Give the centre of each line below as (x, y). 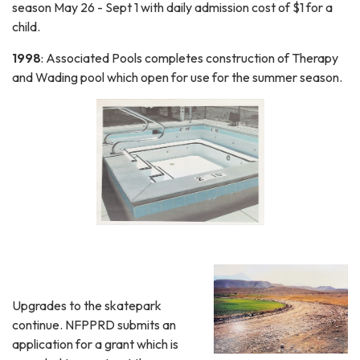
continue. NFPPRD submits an (94, 324)
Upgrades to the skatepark (87, 305)
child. (27, 26)
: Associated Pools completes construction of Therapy (190, 57)
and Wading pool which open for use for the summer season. (177, 77)
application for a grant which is (95, 344)
